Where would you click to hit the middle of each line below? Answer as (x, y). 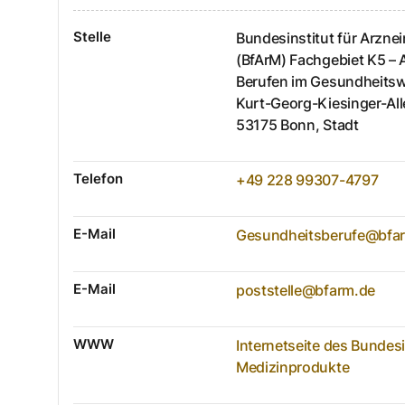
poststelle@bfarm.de (306, 290)
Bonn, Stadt (320, 124)
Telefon (98, 178)
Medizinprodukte (293, 367)
